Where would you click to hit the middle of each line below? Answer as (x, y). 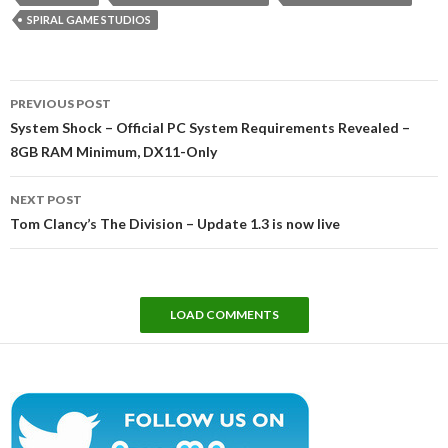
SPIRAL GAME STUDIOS (89, 19)
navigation (66, 117)
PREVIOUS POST (60, 103)
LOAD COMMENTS (224, 314)
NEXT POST (46, 199)
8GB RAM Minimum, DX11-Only (113, 151)
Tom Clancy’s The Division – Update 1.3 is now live (175, 223)
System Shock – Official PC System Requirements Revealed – (210, 127)
